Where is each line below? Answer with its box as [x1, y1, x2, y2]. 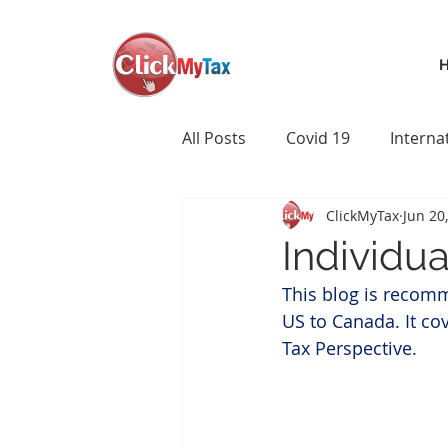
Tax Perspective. [282, 336, 417, 360]
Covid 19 [286, 127, 350, 149]
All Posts [182, 127, 246, 149]
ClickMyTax [326, 205, 399, 225]
